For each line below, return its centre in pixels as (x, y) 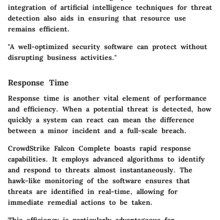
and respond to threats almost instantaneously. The (100, 170)
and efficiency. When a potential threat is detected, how (110, 109)
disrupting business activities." (62, 57)
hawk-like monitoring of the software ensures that (99, 180)
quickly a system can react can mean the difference (101, 120)
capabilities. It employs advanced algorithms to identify (106, 159)
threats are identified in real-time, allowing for (93, 191)
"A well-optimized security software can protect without (108, 46)
